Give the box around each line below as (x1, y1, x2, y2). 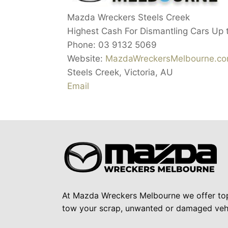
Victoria (124, 67, 155, 78)
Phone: (67, 40, 98, 50)
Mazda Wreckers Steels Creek (67, 12, 190, 23)
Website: (67, 53, 105, 64)
